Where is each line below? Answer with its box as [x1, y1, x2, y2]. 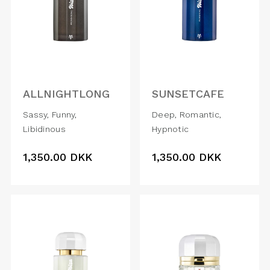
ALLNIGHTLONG [23, 87, 110, 101]
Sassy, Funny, [23, 110, 77, 120]
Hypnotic [152, 124, 189, 134]
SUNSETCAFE [152, 87, 224, 101]
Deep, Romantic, [152, 110, 222, 120]
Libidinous [23, 124, 66, 134]
